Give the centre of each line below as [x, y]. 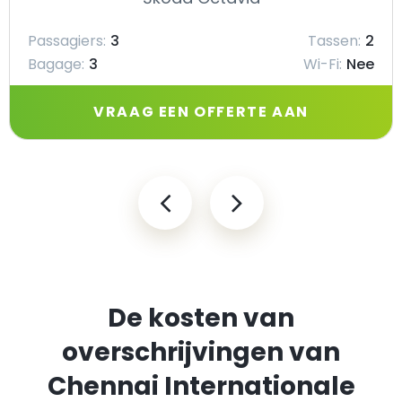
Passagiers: [67, 41]
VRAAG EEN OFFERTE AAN [201, 112]
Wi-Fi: [323, 64]
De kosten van [201, 318]
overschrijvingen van [201, 352]
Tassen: [334, 41]
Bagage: [56, 64]
